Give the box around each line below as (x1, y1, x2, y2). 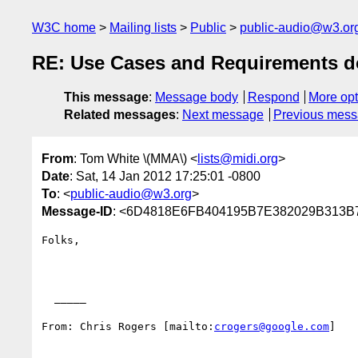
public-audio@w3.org (70, 186, 192, 201)
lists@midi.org (197, 151, 278, 165)
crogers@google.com (214, 320, 329, 332)
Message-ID (42, 204, 113, 218)
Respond (247, 90, 300, 105)
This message (64, 90, 149, 105)
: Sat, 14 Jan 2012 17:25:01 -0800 (70, 169, 261, 183)
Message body (155, 90, 238, 105)
